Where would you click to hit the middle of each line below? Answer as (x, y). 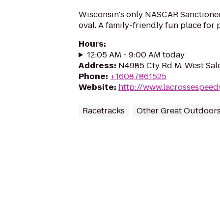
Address (96, 66)
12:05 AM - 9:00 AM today (136, 55)
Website (96, 87)
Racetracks (104, 111)
